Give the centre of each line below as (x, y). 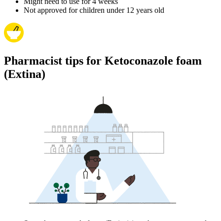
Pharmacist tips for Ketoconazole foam (103, 61)
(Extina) (25, 74)
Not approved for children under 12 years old (94, 10)
